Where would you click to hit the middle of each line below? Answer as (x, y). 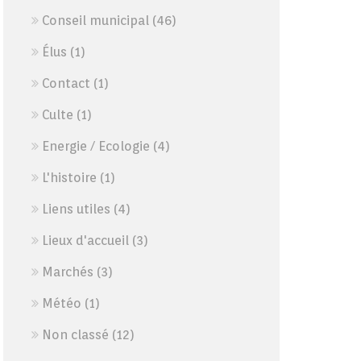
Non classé (75, 335)
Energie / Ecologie (95, 146)
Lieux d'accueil (85, 241)
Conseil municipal (95, 21)
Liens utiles (76, 209)
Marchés (67, 272)
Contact (66, 83)
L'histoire (69, 178)
